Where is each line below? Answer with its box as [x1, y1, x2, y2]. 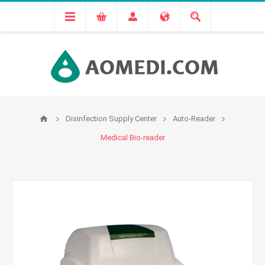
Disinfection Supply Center [65, 114, 157, 123]
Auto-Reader [172, 114, 215, 123]
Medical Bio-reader [100, 133, 165, 142]
